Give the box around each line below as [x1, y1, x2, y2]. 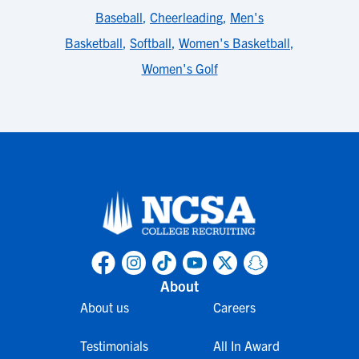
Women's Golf [141, 60, 218, 76]
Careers [212, 299, 256, 316]
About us [79, 299, 129, 316]
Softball [130, 34, 171, 50]
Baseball [95, 9, 143, 25]
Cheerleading [150, 9, 223, 25]
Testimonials [79, 337, 148, 354]
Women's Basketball [179, 34, 290, 50]
